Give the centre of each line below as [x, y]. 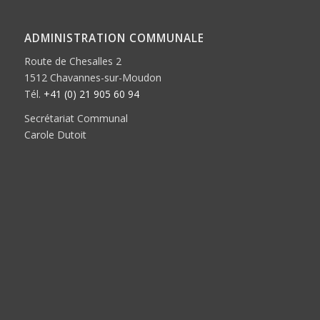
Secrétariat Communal [76, 119]
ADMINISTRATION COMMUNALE [114, 38]
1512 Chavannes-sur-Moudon [92, 77]
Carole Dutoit [55, 135]
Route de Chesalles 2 [72, 61]
